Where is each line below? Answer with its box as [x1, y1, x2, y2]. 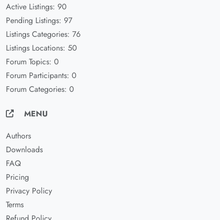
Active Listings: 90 [6, 1, 67, 12]
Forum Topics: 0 [6, 56, 59, 67]
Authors [6, 130, 31, 141]
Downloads [6, 144, 43, 155]
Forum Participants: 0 [6, 70, 77, 81]
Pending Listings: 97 [6, 15, 72, 26]
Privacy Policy [6, 185, 52, 196]
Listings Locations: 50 [6, 42, 77, 54]
